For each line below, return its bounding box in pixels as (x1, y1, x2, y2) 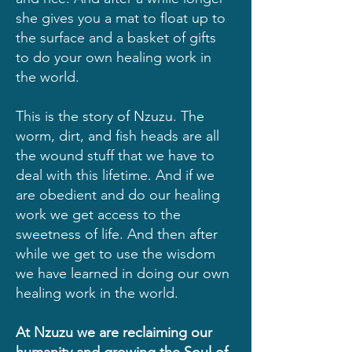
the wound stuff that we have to (16, 147, 214, 164)
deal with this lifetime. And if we (16, 167, 214, 184)
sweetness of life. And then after (16, 225, 218, 243)
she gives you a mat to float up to (16, 9, 225, 27)
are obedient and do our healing (16, 186, 220, 203)
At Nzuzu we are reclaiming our (16, 324, 212, 341)
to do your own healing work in (16, 49, 211, 66)
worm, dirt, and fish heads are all (16, 127, 219, 145)
